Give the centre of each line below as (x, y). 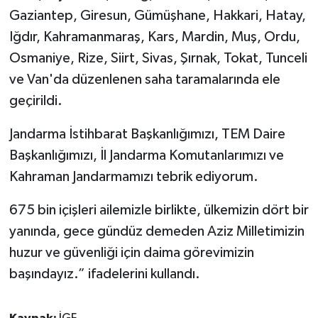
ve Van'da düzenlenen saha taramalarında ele (144, 79)
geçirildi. (35, 100)
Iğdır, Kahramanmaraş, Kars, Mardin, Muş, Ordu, (154, 37)
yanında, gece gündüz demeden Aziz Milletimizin (157, 231)
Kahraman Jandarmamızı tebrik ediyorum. (133, 176)
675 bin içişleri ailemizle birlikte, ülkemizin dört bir (159, 210)
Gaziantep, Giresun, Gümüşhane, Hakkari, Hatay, (157, 15)
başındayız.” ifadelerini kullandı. (104, 274)
